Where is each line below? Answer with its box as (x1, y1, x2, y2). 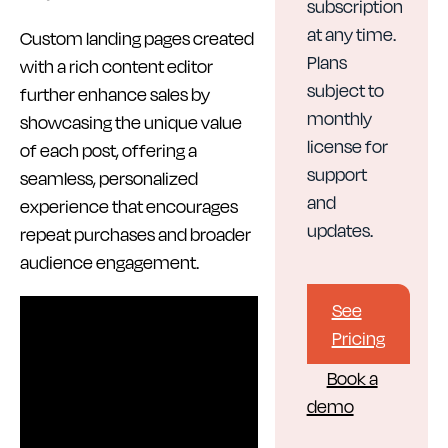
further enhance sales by (20, 81, 210, 107)
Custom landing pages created (20, 25, 254, 51)
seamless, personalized (20, 165, 198, 191)
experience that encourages (20, 193, 238, 219)
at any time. (306, 21, 396, 47)
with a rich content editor (20, 53, 213, 79)
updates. (306, 217, 373, 243)
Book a (326, 365, 378, 391)
